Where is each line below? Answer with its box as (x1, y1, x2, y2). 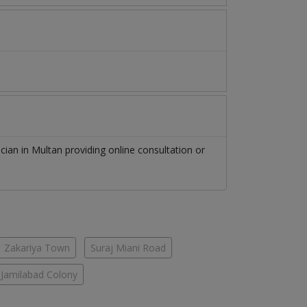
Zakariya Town (4, 241, 70, 255)
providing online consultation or (62, 143, 205, 157)
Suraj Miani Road (90, 241, 166, 255)
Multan (32, 143, 62, 157)
